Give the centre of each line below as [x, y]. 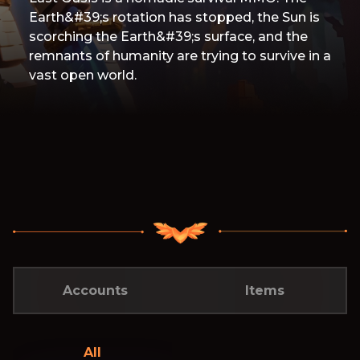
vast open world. [83, 75]
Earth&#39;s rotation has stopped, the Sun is [174, 17]
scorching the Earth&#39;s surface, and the [168, 37]
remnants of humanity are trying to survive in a [180, 56]
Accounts [96, 291]
